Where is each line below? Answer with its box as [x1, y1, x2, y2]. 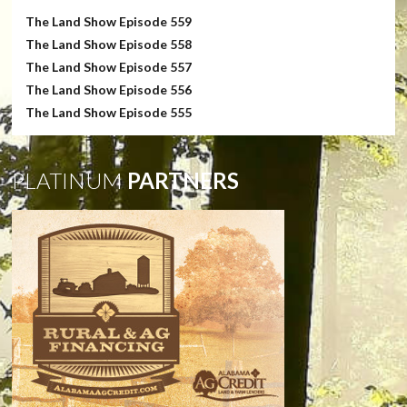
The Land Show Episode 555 [25, 104, 193, 121]
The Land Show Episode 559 [25, 14, 193, 30]
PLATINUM [12, 167, 124, 194]
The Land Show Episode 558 [25, 36, 193, 53]
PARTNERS [123, 167, 240, 194]
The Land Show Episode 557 [25, 59, 193, 75]
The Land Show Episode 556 [25, 82, 193, 98]
